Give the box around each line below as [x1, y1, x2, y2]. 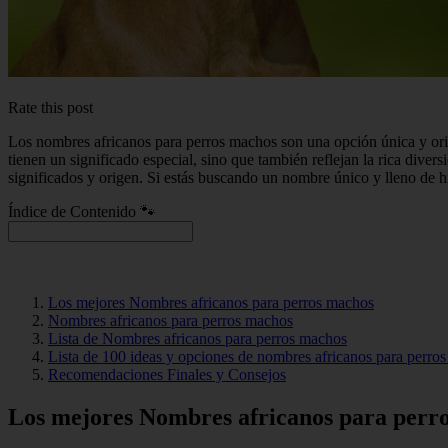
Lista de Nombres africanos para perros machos [48, 329, 347, 347]
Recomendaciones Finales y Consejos [48, 365, 286, 383]
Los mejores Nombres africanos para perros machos [48, 293, 374, 311]
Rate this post [8, 98, 93, 116]
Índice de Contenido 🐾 [8, 202, 156, 220]
